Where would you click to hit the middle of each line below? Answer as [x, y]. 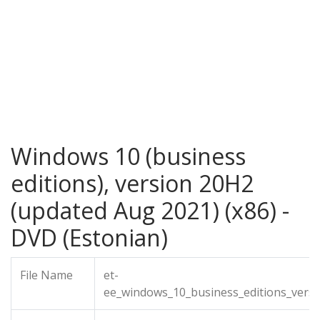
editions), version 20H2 [132, 183]
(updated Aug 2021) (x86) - [150, 210]
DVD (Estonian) [89, 237]
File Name [46, 275]
